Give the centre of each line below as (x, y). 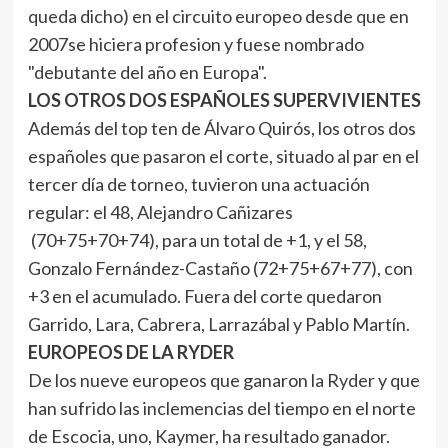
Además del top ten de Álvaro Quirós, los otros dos (221, 128)
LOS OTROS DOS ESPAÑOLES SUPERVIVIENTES (224, 100)
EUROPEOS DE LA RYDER (130, 352)
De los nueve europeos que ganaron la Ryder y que (223, 380)
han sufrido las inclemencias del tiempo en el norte (221, 408)
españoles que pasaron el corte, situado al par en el (223, 156)
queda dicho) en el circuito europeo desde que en (218, 16)
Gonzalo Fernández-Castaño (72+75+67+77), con (220, 268)
